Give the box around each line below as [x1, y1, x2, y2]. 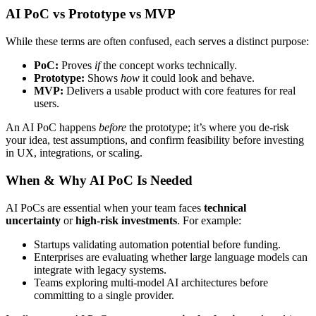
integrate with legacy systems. [34, 263, 166, 276]
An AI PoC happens [6, 121, 99, 134]
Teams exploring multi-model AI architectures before [34, 276, 268, 288]
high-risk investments [75, 214, 177, 226]
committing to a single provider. [34, 288, 174, 301]
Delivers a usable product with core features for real [63, 85, 296, 97]
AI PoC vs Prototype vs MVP [6, 6, 176, 22]
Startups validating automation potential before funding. [34, 238, 281, 250]
